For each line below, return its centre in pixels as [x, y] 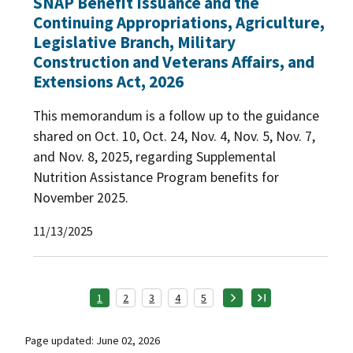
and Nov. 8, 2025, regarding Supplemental [154, 156]
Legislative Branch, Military [134, 42]
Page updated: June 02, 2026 [93, 341]
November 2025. [81, 197]
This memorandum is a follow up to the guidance [176, 115]
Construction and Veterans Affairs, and [174, 62]
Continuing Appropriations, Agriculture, [179, 22]
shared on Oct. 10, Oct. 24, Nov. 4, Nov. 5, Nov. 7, [174, 136]
